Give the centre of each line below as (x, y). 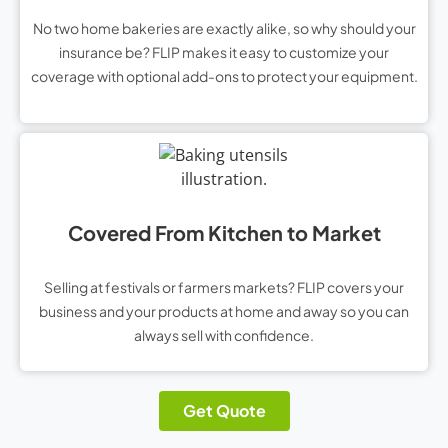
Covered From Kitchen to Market (224, 232)
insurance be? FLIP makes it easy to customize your (224, 52)
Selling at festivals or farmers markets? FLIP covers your (224, 286)
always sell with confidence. (224, 334)
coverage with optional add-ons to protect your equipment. (224, 76)
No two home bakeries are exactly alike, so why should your (224, 28)
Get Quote (224, 411)
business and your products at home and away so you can (224, 310)
